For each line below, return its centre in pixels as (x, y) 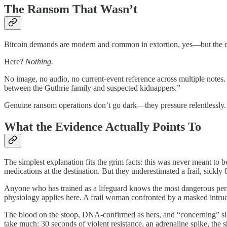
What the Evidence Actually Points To (103, 127)
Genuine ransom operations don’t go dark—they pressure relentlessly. (115, 105)
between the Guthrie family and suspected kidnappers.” (92, 88)
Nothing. (39, 62)
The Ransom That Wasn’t (71, 9)
